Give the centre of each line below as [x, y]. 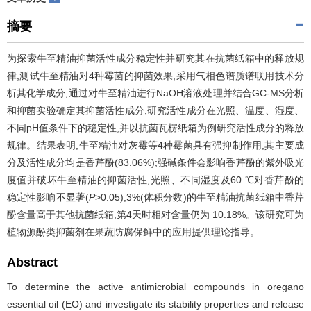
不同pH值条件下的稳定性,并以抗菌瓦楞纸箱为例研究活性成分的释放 [155, 128]
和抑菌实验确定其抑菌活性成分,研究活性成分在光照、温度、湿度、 [155, 110]
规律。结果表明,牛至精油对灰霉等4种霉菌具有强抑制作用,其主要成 [155, 145]
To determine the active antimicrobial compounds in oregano [155, 287]
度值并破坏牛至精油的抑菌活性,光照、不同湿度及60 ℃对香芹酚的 [155, 180]
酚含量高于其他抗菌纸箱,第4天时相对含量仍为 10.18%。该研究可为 [155, 215]
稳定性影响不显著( [48, 197]
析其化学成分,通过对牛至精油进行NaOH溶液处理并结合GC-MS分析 [155, 93]
